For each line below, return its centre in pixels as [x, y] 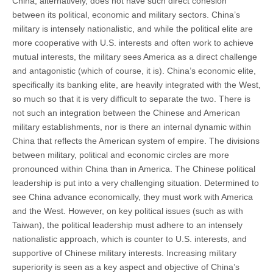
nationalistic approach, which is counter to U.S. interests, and [129, 239]
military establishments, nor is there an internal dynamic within [132, 126]
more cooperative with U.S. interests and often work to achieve [133, 42]
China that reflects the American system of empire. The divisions [136, 140]
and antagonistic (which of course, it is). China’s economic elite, [134, 70]
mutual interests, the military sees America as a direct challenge [135, 56]
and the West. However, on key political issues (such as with [128, 211]
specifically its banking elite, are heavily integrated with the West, [136, 84]
